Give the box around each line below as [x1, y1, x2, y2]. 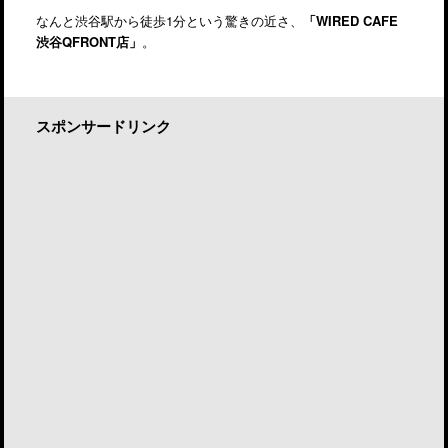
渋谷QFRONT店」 [35, 32, 142, 52]
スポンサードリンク [35, 120, 171, 137]
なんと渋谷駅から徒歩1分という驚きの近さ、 [35, 11, 303, 31]
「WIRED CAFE [302, 11, 398, 31]
